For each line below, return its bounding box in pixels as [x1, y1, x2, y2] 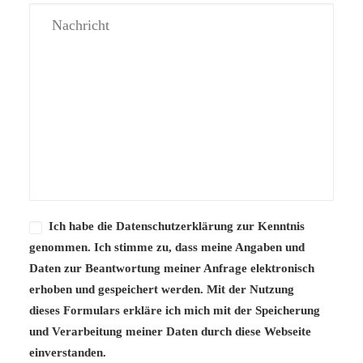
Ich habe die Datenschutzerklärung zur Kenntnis [48, 220, 305, 233]
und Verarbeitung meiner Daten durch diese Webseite [29, 325, 311, 338]
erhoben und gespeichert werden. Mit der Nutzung [29, 283, 294, 296]
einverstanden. [29, 346, 106, 359]
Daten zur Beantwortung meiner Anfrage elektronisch [29, 262, 314, 275]
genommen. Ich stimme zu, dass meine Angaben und [29, 241, 305, 254]
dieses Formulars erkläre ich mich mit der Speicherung [29, 304, 320, 317]
